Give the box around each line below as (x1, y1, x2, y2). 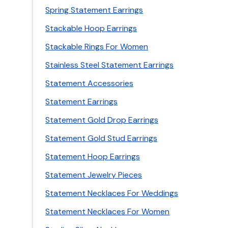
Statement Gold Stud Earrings (45, 133, 157, 144)
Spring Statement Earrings (45, 5, 143, 15)
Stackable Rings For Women (45, 41, 148, 52)
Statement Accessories (45, 78, 133, 89)
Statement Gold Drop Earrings (45, 115, 158, 125)
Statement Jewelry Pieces (45, 169, 142, 180)
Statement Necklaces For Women (45, 206, 169, 217)
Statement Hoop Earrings (45, 151, 140, 162)
